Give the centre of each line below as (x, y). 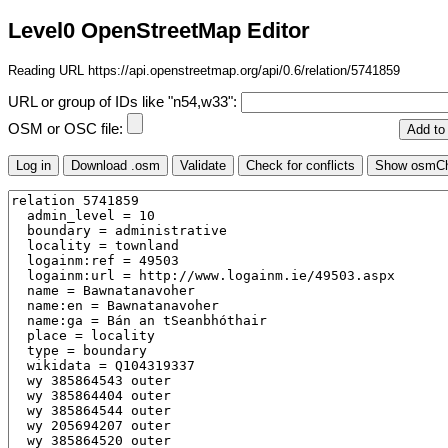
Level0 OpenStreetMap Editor (159, 31)
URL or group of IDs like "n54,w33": (124, 102)
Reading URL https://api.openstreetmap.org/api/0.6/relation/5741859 (204, 70)
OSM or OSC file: (67, 129)
